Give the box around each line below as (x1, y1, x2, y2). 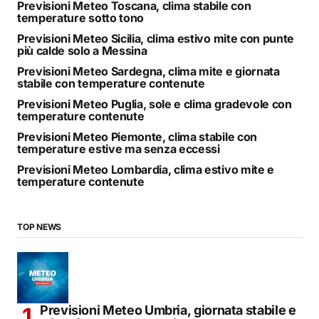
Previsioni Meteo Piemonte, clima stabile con (17, 129, 257, 144)
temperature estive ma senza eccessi (17, 141, 220, 156)
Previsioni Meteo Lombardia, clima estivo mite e (17, 162, 274, 177)
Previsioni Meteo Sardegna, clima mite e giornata (17, 63, 280, 78)
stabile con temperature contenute (17, 75, 205, 90)
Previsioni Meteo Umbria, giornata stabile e (40, 302, 296, 318)
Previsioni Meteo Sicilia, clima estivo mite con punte (17, 31, 295, 46)
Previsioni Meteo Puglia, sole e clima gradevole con (17, 96, 292, 111)
